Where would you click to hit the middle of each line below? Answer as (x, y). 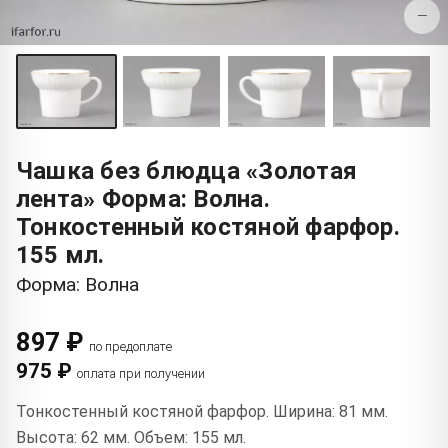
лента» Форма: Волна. (143, 198)
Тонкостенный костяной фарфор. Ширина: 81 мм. (202, 411)
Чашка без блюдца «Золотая (186, 170)
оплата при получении (141, 373)
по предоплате (130, 346)
